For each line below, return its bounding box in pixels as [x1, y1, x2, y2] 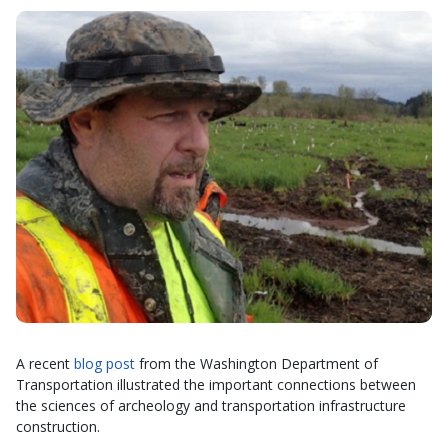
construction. [16, 417, 100, 436]
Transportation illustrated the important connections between [16, 375, 416, 394]
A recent [16, 354, 74, 373]
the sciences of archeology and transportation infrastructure [16, 396, 406, 415]
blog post [74, 354, 135, 373]
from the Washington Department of [135, 354, 378, 373]
